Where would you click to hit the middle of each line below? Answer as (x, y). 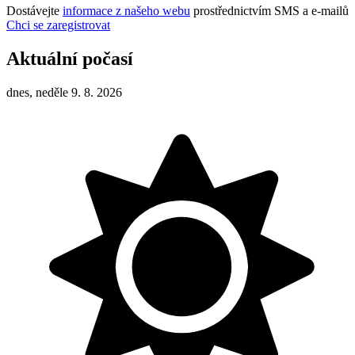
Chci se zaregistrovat (58, 25)
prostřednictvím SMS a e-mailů (269, 11)
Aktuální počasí (70, 58)
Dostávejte (34, 11)
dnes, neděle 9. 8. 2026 (64, 92)
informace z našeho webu (126, 11)
